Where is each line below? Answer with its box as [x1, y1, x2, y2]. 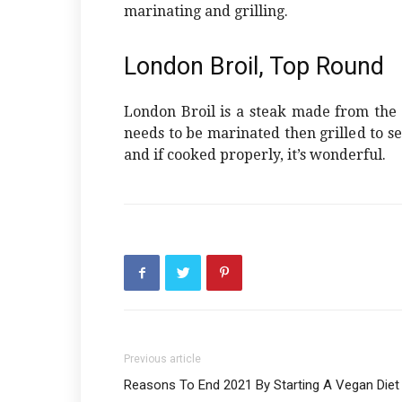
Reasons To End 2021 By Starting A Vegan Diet [124, 377, 399, 394]
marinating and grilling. [124, 3, 288, 21]
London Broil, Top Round [124, 52, 384, 82]
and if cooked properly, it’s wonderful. [124, 146, 386, 164]
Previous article [124, 353, 201, 366]
